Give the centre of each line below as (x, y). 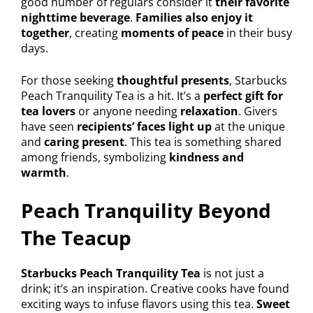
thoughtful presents (173, 81)
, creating (95, 33)
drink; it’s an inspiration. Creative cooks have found (155, 289)
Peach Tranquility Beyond (146, 211)
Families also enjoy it (194, 18)
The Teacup (76, 238)
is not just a (232, 274)
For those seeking (69, 81)
